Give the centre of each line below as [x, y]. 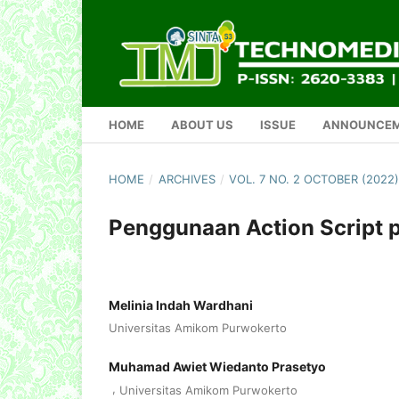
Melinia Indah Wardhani [181, 305]
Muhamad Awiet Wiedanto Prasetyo [217, 367]
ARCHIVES [187, 179]
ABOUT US [202, 124]
